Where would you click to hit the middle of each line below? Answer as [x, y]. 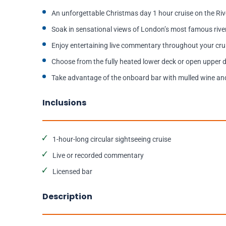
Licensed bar [72, 172]
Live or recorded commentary [98, 156]
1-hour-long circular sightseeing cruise [112, 139]
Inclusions [64, 103]
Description [67, 197]
